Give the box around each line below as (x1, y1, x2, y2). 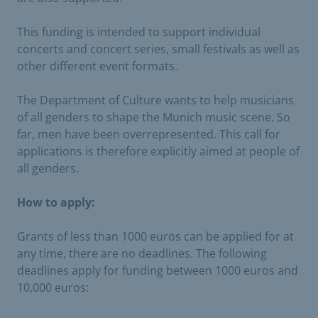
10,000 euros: (17, 280, 89, 295)
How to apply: (17, 194, 95, 210)
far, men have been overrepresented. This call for (17, 126, 280, 142)
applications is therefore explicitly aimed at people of (17, 143, 300, 159)
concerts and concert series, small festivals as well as (17, 41, 300, 57)
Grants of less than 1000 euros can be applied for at (17, 229, 294, 244)
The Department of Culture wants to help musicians (17, 92, 294, 108)
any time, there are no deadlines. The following (17, 246, 267, 261)
